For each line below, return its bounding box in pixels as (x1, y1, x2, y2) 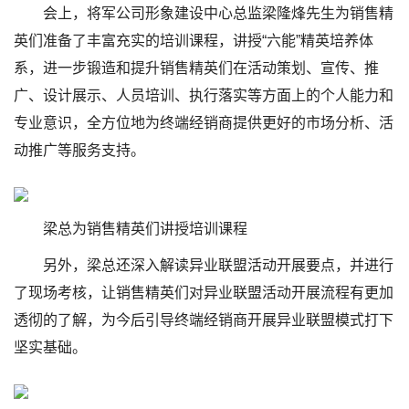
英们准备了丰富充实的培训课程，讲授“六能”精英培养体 (14, 33, 373, 48)
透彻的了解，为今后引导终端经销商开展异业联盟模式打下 (14, 312, 393, 328)
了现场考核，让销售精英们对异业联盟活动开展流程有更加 (14, 285, 393, 300)
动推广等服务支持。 (14, 142, 145, 158)
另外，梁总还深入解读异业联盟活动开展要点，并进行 (43, 257, 393, 273)
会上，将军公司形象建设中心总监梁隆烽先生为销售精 (43, 5, 393, 21)
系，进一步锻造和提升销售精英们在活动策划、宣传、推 (14, 60, 379, 76)
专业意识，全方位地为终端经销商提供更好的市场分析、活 (14, 115, 393, 131)
